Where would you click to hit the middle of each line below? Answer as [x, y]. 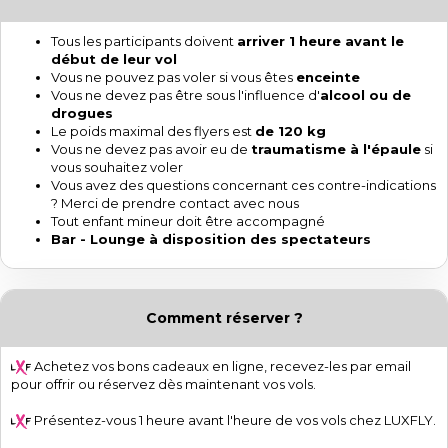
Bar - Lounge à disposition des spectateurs [211, 238]
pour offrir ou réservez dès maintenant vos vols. [163, 383]
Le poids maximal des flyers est [153, 130]
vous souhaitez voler [117, 166]
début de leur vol [114, 58]
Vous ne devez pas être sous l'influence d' [185, 94]
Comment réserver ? [224, 317]
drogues [82, 112]
